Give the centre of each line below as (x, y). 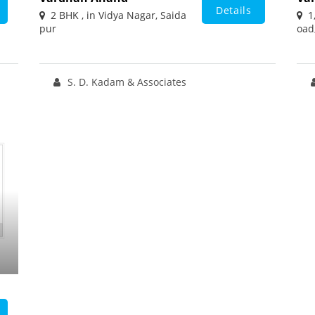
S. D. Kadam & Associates (127, 82)
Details (234, 11)
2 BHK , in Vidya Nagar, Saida (115, 15)
